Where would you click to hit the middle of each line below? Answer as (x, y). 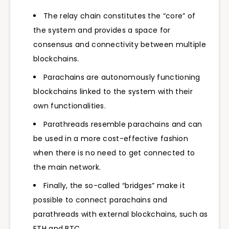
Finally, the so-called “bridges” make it (114, 185)
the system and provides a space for (102, 30)
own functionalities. (70, 106)
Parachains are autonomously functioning (122, 77)
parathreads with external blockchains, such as (121, 214)
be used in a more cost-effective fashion (111, 138)
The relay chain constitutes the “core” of (120, 16)
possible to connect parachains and (100, 200)
